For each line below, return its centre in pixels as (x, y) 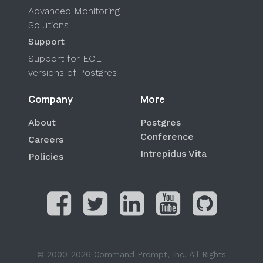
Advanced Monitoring (74, 11)
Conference (167, 136)
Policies (46, 156)
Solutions (48, 25)
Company (50, 99)
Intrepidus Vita (173, 153)
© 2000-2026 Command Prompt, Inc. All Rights (131, 254)
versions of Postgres (73, 73)
